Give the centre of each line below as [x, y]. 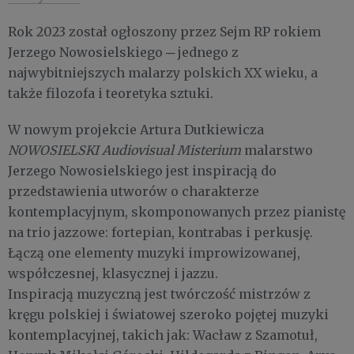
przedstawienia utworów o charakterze [134, 191]
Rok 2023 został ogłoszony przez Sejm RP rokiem [164, 32]
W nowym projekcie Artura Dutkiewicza [136, 130]
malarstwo [277, 150]
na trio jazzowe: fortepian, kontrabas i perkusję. [160, 232]
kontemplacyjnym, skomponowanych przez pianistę [177, 212]
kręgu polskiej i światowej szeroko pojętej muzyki [168, 314]
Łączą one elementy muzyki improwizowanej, [154, 253]
